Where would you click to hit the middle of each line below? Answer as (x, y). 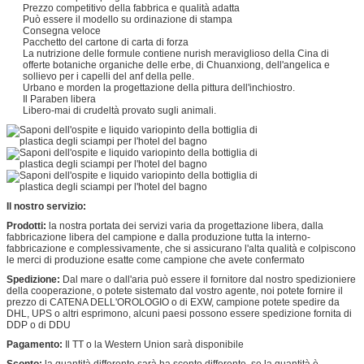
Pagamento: (35, 344)
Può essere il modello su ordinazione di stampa (128, 19)
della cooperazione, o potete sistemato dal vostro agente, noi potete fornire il (175, 291)
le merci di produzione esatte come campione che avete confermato (156, 260)
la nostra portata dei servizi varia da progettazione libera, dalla (185, 226)
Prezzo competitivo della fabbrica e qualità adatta (131, 8)
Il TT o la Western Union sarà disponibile (153, 344)
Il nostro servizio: (46, 206)
